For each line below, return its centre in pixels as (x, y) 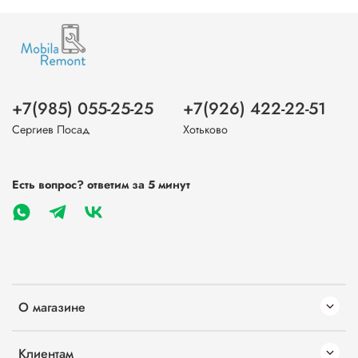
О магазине (52, 307)
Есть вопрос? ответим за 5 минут (101, 184)
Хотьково (205, 129)
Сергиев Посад (51, 129)
